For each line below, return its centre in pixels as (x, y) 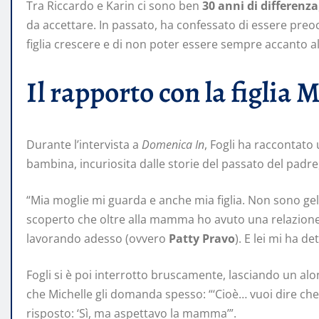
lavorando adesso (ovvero (98, 239)
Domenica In (173, 145)
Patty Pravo (202, 239)
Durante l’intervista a (84, 145)
